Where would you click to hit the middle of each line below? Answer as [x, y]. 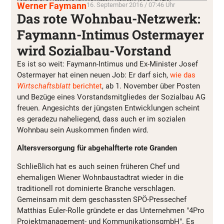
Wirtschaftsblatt [44, 86]
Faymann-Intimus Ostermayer [110, 34]
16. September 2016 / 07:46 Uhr [131, 5]
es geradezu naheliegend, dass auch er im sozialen [101, 119]
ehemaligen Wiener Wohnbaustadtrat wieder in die [100, 177]
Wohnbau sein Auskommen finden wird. [83, 130]
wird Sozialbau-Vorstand [94, 50]
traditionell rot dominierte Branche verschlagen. [96, 188]
